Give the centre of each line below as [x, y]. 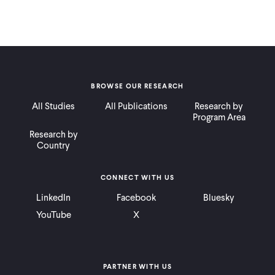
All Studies [54, 106]
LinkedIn [54, 197]
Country [54, 145]
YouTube [53, 215]
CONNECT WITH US [137, 177]
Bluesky [219, 197]
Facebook [136, 197]
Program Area [219, 117]
